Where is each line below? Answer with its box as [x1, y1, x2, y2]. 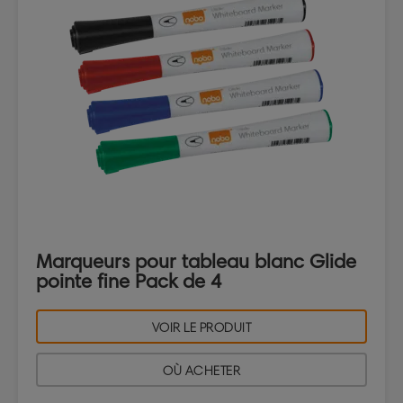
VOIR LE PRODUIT [151, 320, 252, 336]
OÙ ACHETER [163, 363, 240, 380]
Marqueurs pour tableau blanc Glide [36, 249, 356, 274]
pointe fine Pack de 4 [36, 269, 221, 294]
